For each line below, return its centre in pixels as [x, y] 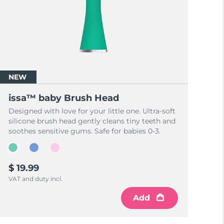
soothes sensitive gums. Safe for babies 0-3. [85, 131]
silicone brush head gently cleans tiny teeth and [92, 121]
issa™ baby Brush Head [64, 98]
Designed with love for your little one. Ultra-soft [92, 111]
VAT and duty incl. [36, 179]
